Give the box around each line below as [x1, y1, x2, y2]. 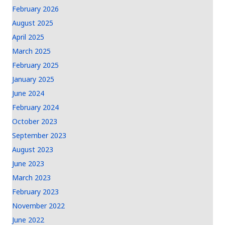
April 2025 [12, 32, 44, 42]
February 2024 [12, 102, 59, 112]
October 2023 [12, 117, 57, 126]
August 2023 [12, 145, 53, 154]
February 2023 [12, 187, 59, 196]
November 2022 [12, 201, 65, 210]
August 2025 [12, 18, 53, 28]
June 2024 [12, 88, 44, 98]
